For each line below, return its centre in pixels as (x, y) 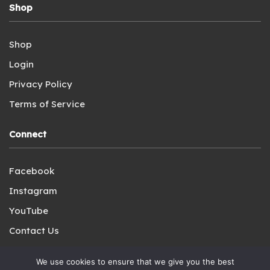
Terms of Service (47, 104)
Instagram (33, 191)
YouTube (29, 211)
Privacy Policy (41, 84)
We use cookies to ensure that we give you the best (135, 262)
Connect (28, 134)
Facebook (32, 171)
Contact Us (34, 231)
